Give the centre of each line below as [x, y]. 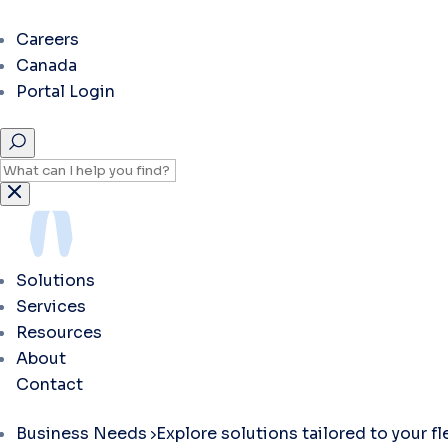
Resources [61, 332]
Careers [47, 39]
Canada [46, 65]
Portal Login [65, 91]
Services [53, 306]
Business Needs [83, 433]
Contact [49, 384]
